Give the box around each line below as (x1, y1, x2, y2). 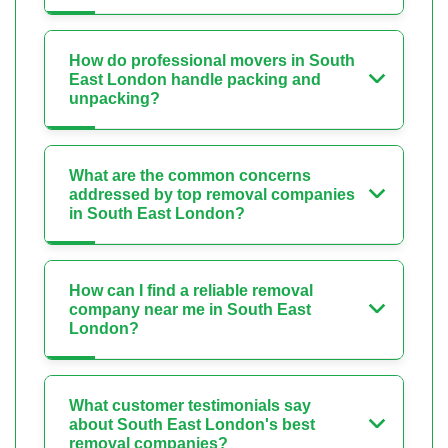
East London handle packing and (69, 71, 321, 89)
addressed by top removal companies (69, 186, 355, 204)
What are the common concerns (69, 167, 311, 185)
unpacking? (69, 90, 160, 108)
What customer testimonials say (69, 397, 311, 415)
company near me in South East (69, 301, 311, 319)
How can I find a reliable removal (69, 282, 313, 300)
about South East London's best (69, 416, 315, 434)
